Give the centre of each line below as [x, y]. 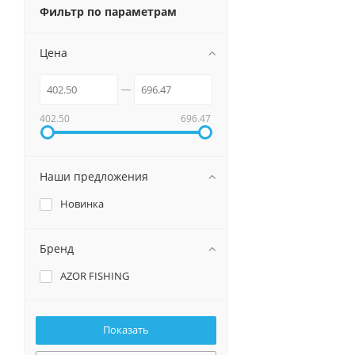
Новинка [82, 204]
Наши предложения [94, 177]
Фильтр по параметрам [108, 12]
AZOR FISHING [95, 276]
